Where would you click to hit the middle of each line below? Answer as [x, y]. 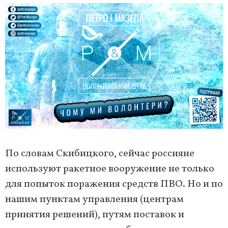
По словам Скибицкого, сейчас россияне [100, 154]
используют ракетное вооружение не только [110, 169]
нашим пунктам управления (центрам [94, 200]
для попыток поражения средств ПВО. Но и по [114, 184]
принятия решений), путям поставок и [95, 215]
